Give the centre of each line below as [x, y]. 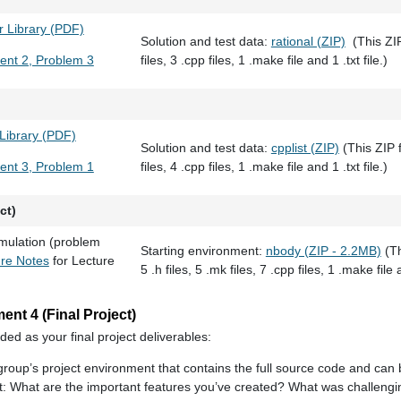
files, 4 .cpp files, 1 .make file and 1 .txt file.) [264, 166]
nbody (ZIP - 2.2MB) [323, 251]
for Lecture [81, 260]
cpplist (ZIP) [305, 148]
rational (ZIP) [308, 41]
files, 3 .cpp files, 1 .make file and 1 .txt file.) [264, 60]
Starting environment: [203, 251]
